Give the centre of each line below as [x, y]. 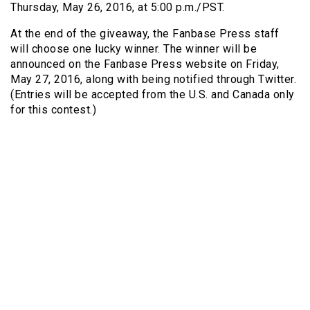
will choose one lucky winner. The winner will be [134, 49]
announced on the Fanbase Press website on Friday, [145, 64]
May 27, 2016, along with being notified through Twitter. [153, 80]
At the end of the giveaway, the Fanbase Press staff [145, 34]
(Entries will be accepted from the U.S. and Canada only [153, 95]
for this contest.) [53, 110]
